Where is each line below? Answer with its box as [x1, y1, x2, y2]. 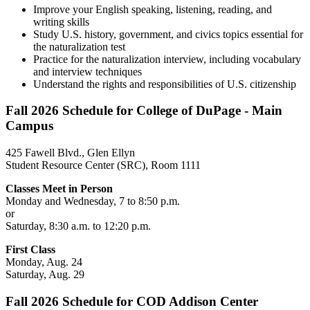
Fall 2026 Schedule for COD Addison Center [6, 293, 258, 309]
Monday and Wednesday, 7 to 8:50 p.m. [6, 195, 180, 208]
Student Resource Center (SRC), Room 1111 [6, 159, 201, 172]
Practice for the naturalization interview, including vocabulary [33, 53, 301, 65]
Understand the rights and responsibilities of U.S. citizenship [33, 77, 296, 90]
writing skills [33, 15, 89, 28]
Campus [6, 118, 53, 134]
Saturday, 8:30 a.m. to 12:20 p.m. [6, 220, 151, 232]
